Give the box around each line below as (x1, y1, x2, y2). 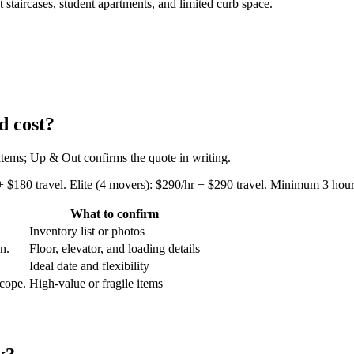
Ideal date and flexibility (29, 258, 149, 273)
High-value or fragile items (29, 276, 163, 290)
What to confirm (70, 206, 159, 220)
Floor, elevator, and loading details (29, 241, 200, 255)
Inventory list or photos (29, 224, 145, 238)
